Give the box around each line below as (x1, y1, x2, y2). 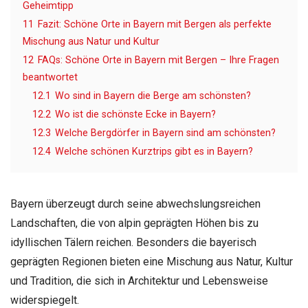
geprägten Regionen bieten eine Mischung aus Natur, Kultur (10, 255, 293, 269)
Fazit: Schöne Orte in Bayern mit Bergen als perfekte (38, 19, 272, 31)
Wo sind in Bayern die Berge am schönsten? (55, 90, 251, 102)
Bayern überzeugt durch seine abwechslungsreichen (10, 197, 261, 211)
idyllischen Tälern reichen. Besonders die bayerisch (10, 236, 256, 250)
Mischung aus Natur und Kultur (23, 36, 159, 48)
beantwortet (23, 71, 78, 84)
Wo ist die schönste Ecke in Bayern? (55, 109, 216, 121)
